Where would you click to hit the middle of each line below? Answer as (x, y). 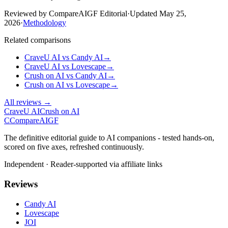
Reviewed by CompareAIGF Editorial (66, 14)
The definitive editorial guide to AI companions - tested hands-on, (109, 138)
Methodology (45, 23)
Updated (144, 14)
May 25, (173, 14)
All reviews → (28, 102)
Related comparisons (37, 40)
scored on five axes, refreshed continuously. (74, 147)
